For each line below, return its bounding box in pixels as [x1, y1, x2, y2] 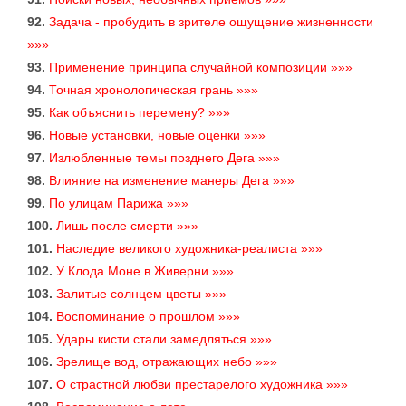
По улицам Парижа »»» [49, 196, 188, 211]
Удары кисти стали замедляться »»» [56, 332, 272, 347]
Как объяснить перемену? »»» [49, 105, 230, 121]
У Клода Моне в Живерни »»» [56, 264, 234, 279]
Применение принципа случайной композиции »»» [49, 60, 353, 75]
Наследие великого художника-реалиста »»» [56, 241, 323, 256]
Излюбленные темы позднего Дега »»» [49, 150, 280, 166]
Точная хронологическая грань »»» [49, 82, 258, 98]
